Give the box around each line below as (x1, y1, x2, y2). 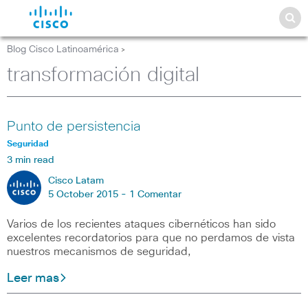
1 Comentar (129, 190, 181, 199)
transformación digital (7, 65, 199, 85)
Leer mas (7, 272, 59, 285)
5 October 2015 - (48, 190, 129, 199)
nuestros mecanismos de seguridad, (7, 246, 191, 257)
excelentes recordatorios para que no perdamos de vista (7, 232, 295, 243)
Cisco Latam (48, 176, 104, 186)
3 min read (7, 155, 54, 165)
